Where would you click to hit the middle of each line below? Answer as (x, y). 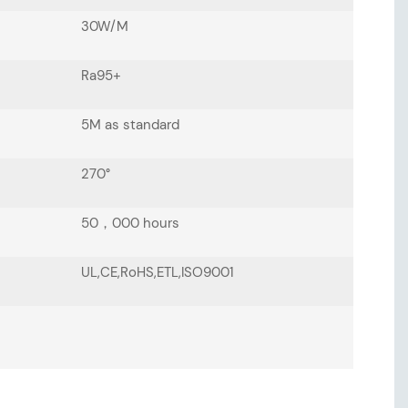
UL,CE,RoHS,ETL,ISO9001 (157, 273)
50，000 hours (130, 224)
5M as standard (130, 125)
